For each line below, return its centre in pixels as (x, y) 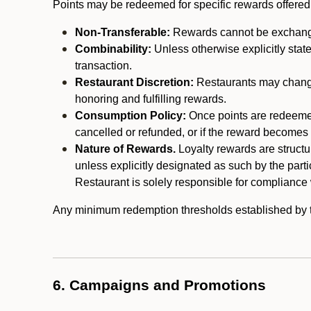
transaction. (103, 66)
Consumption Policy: (131, 116)
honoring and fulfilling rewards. (151, 99)
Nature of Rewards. (125, 149)
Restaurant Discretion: (134, 82)
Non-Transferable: (123, 32)
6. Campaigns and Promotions (159, 285)
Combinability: (113, 49)
